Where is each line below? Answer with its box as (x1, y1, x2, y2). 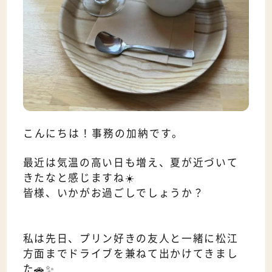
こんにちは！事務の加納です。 (22, 125, 184, 140)
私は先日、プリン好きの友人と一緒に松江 (22, 231, 239, 246)
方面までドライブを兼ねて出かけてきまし (22, 246, 239, 261)
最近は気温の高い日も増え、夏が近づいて (22, 155, 239, 170)
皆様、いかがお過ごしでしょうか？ (22, 185, 205, 200)
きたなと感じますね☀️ (22, 170, 135, 185)
